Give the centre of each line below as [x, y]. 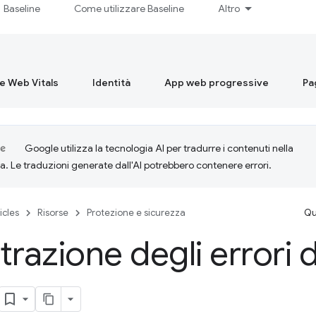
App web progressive [217, 83]
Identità [111, 83]
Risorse [53, 213]
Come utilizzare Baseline [129, 8]
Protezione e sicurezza [136, 213]
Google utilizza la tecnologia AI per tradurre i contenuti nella [159, 148]
